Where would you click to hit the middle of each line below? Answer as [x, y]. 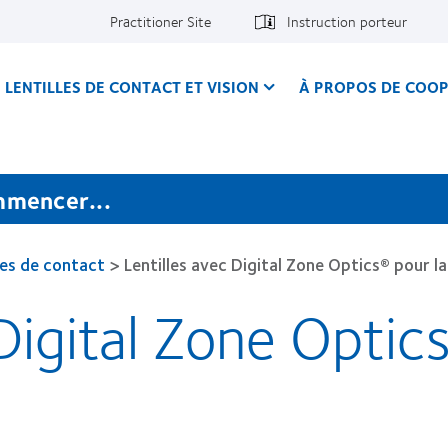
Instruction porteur [347, 21]
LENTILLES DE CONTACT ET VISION [132, 86]
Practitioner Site [160, 21]
